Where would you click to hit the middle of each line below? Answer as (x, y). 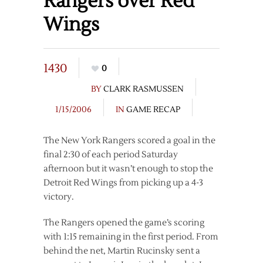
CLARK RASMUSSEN (144, 89)
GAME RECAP (153, 110)
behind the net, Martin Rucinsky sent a (122, 251)
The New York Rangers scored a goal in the (129, 141)
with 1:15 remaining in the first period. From (131, 237)
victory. (59, 197)
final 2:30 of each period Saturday (111, 155)
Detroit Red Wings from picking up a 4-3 (123, 183)
